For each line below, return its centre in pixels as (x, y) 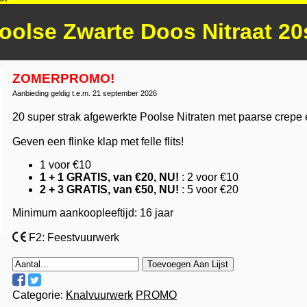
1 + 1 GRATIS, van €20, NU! (109, 177)
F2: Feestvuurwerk (73, 237)
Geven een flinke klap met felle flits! (98, 141)
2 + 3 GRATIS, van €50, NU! (109, 189)
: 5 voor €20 (209, 189)
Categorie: (39, 295)
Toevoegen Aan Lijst (188, 265)
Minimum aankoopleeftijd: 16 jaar (93, 212)
